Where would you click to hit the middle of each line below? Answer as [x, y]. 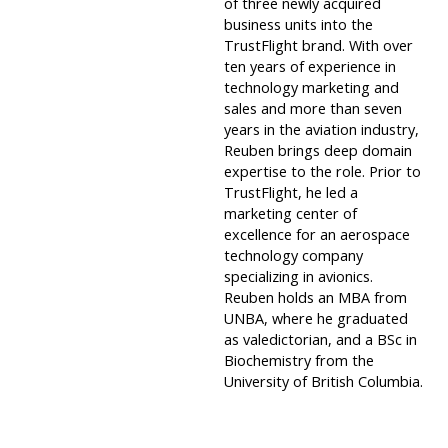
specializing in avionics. [298, 277]
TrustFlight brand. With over [318, 46]
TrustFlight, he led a [291, 193]
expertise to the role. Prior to [322, 172]
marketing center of [290, 214]
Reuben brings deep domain [318, 151]
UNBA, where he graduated [316, 319]
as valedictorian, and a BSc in [320, 340]
